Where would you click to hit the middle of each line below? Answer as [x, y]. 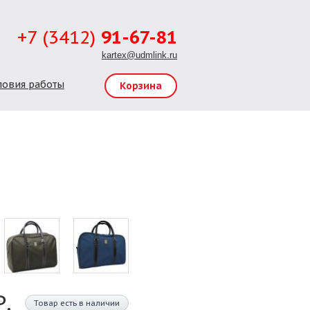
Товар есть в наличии [77, 303]
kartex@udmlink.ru [139, 55]
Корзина [141, 86]
